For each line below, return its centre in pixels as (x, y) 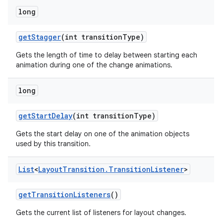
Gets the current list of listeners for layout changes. (101, 213)
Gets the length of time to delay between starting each (107, 55)
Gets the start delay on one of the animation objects (103, 134)
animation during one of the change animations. (94, 65)
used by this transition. (53, 144)
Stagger (46, 37)
